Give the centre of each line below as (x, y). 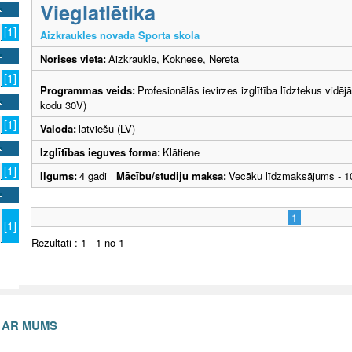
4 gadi (98, 175)
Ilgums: (59, 175)
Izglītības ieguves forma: (100, 152)
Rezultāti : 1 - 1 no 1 (78, 242)
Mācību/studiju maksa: (171, 175)
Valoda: (58, 128)
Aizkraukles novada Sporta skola (120, 35)
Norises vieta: (73, 58)
